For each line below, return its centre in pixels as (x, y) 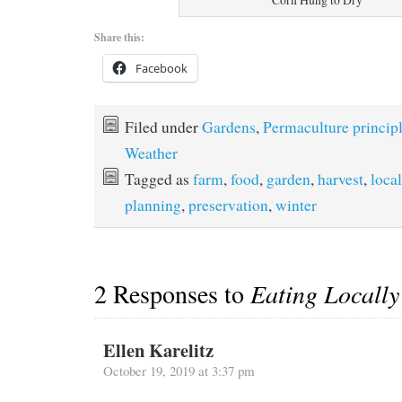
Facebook (161, 68)
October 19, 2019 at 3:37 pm (179, 371)
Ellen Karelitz (158, 350)
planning (153, 205)
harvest (340, 179)
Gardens (228, 127)
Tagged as (158, 179)
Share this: (119, 37)
